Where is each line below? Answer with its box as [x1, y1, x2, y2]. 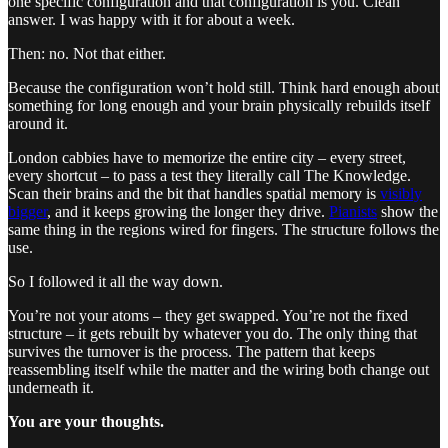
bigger [8, 202, 47, 220]
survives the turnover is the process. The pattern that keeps [8, 342, 375, 360]
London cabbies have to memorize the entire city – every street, [8, 148, 406, 166]
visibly [380, 184, 422, 202]
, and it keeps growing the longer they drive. [47, 202, 329, 220]
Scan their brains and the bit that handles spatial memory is [8, 184, 380, 202]
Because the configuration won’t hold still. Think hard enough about [8, 78, 439, 96]
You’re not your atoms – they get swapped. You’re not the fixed [8, 306, 408, 324]
